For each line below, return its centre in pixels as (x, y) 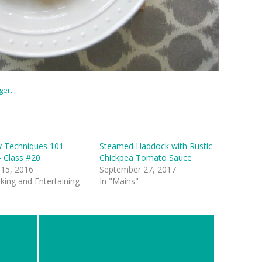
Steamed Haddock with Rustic (156, 146)
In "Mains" (119, 181)
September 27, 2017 (137, 170)
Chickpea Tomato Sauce (145, 158)
